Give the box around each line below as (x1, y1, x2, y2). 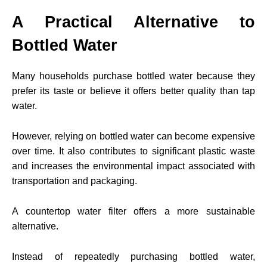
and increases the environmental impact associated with (12, 160, 255, 171)
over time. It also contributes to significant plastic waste (12, 145, 255, 156)
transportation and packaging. (12, 175, 137, 186)
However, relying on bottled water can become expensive (12, 131, 255, 141)
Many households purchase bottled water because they (12, 70, 255, 81)
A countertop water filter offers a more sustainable (12, 206, 255, 216)
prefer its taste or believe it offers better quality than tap (12, 85, 255, 96)
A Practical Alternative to (12, 13, 255, 31)
